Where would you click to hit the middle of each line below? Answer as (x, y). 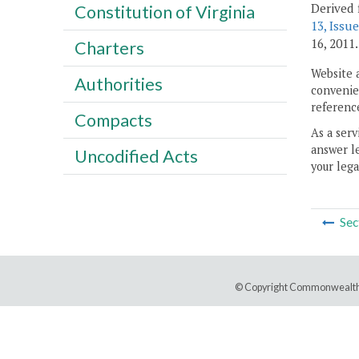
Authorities (118, 84)
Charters (109, 48)
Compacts (113, 120)
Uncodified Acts (136, 156)
